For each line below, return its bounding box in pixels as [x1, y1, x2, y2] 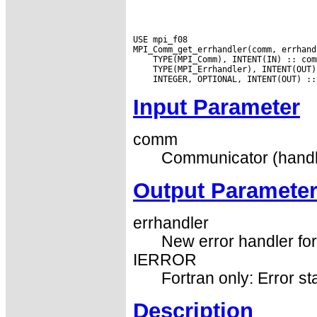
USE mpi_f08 [133, 35, 188, 45]
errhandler [133, 214, 209, 233]
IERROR [133, 251, 197, 270]
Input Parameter [133, 95, 300, 120]
